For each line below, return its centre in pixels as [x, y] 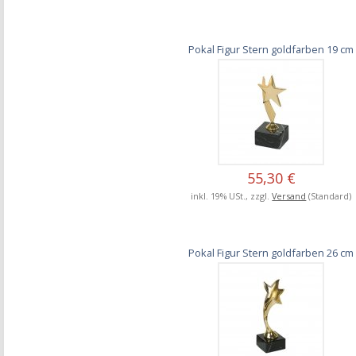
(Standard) [329, 195]
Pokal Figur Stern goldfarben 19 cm [271, 49]
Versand [289, 195]
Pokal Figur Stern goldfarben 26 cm [271, 252]
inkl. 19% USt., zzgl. [232, 195]
